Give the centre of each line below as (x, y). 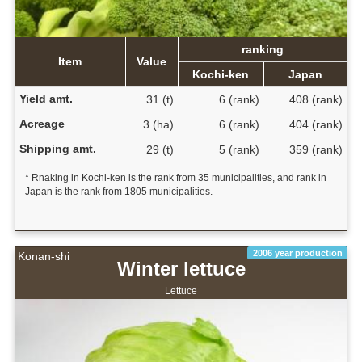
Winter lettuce (181, 269)
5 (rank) (239, 149)
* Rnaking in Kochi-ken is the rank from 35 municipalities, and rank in (175, 177)
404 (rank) (316, 124)
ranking (262, 49)
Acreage (42, 123)
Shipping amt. (57, 148)
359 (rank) (316, 149)
